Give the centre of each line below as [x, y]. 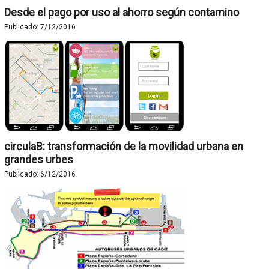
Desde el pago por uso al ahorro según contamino [121, 12]
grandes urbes [38, 159]
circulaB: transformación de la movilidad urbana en [123, 146]
